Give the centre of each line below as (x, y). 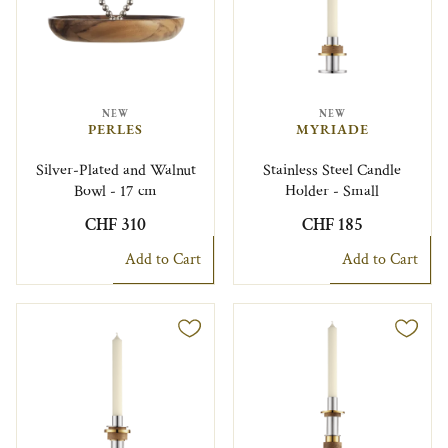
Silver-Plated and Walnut (115, 170)
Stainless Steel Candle (332, 170)
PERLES (116, 129)
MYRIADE (332, 129)
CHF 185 (332, 224)
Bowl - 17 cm (116, 191)
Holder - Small (332, 191)
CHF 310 (116, 224)
